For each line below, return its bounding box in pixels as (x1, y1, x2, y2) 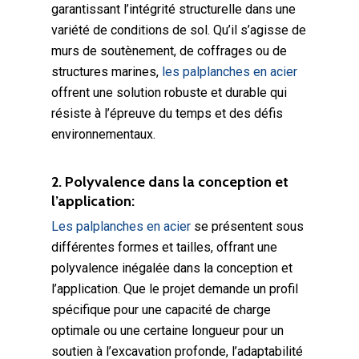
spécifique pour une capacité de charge (51, 302, 271, 317)
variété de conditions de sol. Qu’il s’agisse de (51, 22, 306, 38)
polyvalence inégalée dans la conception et (51, 260, 292, 276)
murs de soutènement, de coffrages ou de (51, 43, 287, 58)
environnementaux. (51, 127, 155, 142)
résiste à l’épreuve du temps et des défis (51, 106, 283, 121)
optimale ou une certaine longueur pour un (51, 323, 284, 338)
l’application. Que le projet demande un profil (51, 281, 298, 296)
